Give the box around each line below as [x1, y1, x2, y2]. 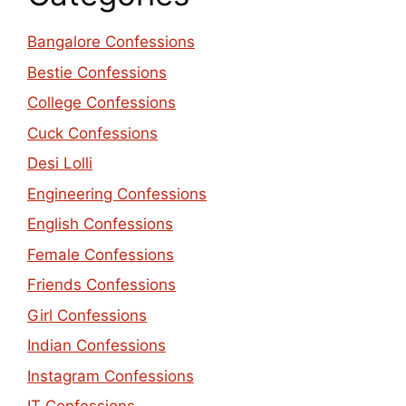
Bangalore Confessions [27, 33, 195, 52]
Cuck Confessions [27, 123, 158, 142]
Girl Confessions [27, 305, 147, 324]
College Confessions [27, 93, 176, 112]
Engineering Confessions [27, 184, 207, 203]
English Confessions [27, 215, 173, 234]
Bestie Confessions [27, 63, 167, 82]
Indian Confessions [27, 336, 166, 355]
